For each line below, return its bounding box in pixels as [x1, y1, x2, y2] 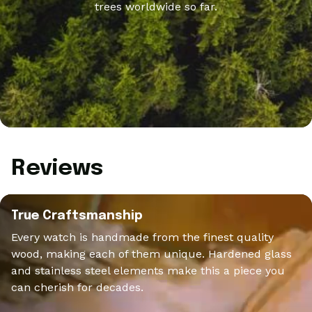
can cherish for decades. [11, 280, 143, 294]
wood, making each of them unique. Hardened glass [11, 247, 292, 260]
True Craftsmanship [11, 209, 143, 222]
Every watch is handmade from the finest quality [11, 230, 274, 244]
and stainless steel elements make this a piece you [11, 263, 285, 277]
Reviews [11, 157, 103, 180]
